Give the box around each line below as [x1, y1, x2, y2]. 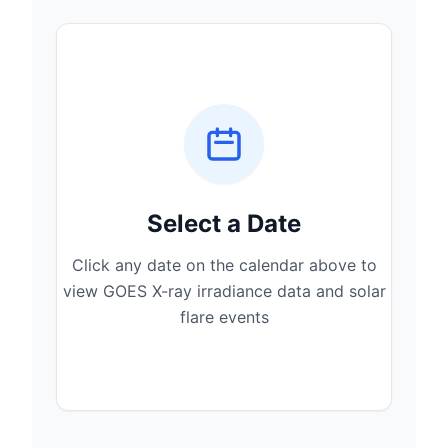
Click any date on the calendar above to [71, 255, 377, 275]
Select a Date [147, 209, 301, 238]
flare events [179, 307, 269, 327]
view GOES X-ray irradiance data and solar [62, 281, 386, 301]
